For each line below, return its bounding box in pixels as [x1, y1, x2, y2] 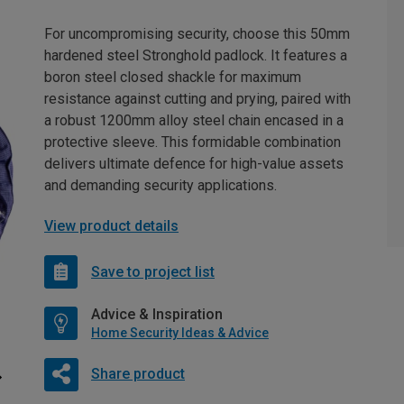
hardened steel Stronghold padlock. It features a [44, 47, 347, 65]
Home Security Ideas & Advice [91, 326, 269, 341]
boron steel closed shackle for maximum [44, 69, 301, 87]
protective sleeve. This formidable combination [44, 133, 341, 151]
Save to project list [91, 262, 215, 280]
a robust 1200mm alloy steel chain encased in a [44, 112, 344, 130]
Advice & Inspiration [91, 306, 223, 324]
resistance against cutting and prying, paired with [44, 90, 351, 108]
